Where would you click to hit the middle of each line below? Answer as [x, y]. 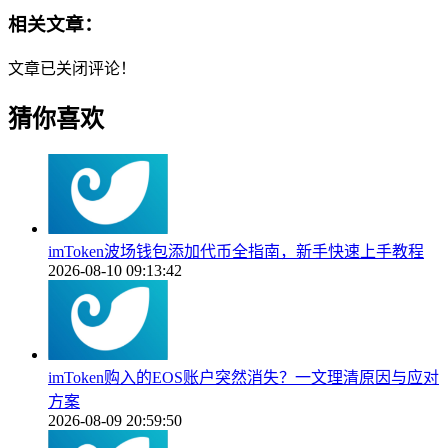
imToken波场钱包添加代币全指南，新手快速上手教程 [236, 251]
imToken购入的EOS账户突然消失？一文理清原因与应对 [243, 377]
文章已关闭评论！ [72, 68]
